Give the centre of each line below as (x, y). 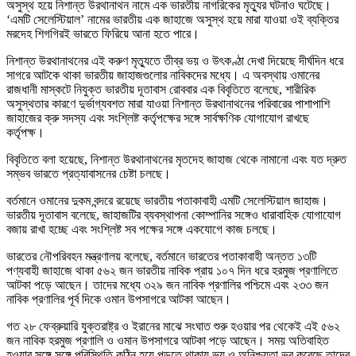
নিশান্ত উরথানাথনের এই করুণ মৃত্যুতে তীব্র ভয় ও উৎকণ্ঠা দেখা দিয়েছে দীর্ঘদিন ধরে (175, 60)
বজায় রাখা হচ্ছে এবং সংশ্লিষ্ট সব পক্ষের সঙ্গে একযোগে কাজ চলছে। (142, 229)
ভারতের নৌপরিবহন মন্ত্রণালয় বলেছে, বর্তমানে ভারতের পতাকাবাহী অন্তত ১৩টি (161, 256)
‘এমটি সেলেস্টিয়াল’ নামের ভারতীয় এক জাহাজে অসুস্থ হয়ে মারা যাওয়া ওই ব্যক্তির (172, 19)
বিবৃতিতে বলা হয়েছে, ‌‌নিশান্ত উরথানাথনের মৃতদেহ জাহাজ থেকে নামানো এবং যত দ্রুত (176, 159)
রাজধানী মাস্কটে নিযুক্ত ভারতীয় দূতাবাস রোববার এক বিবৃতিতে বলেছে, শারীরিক (161, 89)
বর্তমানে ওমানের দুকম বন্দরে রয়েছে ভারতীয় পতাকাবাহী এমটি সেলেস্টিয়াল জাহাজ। (167, 200)
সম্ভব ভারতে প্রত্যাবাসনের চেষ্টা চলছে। (89, 173)
